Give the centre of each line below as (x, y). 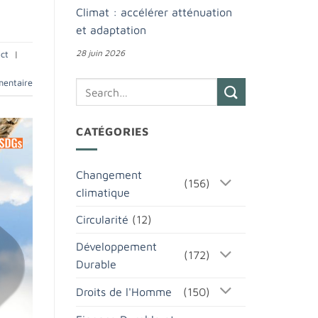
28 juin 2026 (100, 53)
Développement (116, 246)
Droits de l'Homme (124, 291)
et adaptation (111, 30)
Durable (96, 264)
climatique (103, 192)
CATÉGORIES (113, 132)
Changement (109, 174)
